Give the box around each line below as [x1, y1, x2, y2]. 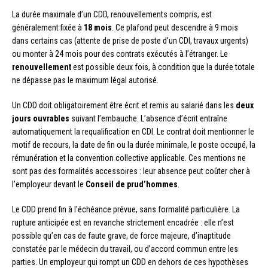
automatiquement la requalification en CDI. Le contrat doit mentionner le [12, 127, 254, 137]
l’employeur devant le [12, 179, 86, 190]
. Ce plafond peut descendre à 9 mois [112, 23, 238, 33]
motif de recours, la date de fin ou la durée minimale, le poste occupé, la [12, 140, 255, 150]
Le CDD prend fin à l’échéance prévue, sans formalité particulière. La [12, 205, 240, 215]
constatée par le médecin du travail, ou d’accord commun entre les [12, 244, 238, 254]
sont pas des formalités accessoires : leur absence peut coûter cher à [12, 166, 250, 176]
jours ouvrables [12, 114, 69, 124]
